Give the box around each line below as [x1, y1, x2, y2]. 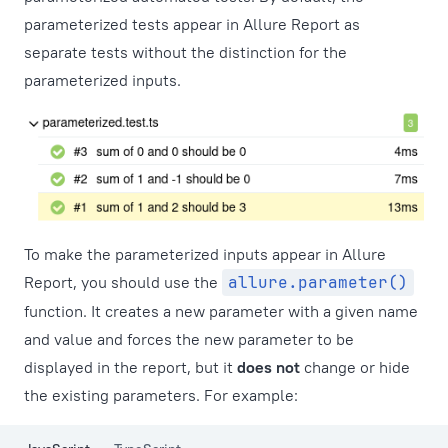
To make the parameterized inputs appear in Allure [24, 244, 386, 265]
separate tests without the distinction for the [24, 42, 347, 62]
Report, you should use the [24, 272, 222, 293]
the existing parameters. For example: [24, 385, 298, 406]
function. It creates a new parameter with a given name [24, 301, 418, 322]
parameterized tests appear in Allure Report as [24, 14, 360, 34]
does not [237, 357, 300, 378]
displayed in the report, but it [24, 357, 237, 378]
